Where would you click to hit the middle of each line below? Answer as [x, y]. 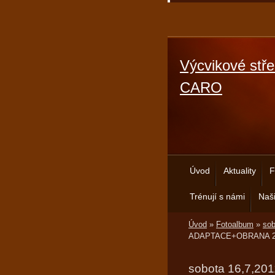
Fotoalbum [235, 224]
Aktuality [240, 171]
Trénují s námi [217, 196]
